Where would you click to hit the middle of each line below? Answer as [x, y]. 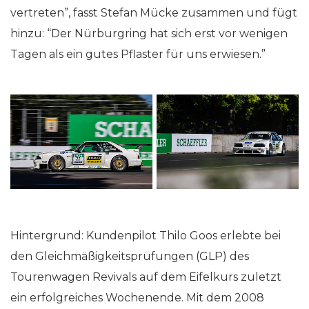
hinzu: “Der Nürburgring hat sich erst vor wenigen [149, 33]
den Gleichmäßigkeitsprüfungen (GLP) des [130, 256]
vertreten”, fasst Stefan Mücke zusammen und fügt [154, 12]
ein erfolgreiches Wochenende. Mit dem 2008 [137, 297]
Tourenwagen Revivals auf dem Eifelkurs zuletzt [146, 277]
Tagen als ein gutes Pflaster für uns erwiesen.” [138, 54]
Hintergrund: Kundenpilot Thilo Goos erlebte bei [146, 235]
